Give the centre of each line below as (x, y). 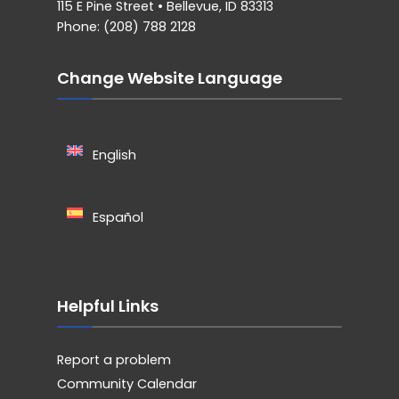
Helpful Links (108, 306)
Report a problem (114, 360)
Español (118, 218)
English (114, 155)
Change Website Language (170, 78)
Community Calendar (127, 384)
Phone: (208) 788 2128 (126, 27)
